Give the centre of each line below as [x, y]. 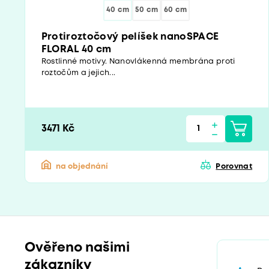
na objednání [82, 166]
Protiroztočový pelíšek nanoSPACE [130, 37]
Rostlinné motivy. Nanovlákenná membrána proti [138, 61]
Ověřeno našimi [77, 248]
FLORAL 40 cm [76, 49]
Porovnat [234, 166]
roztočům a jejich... [78, 73]
